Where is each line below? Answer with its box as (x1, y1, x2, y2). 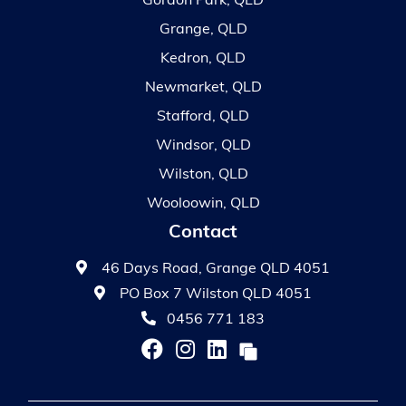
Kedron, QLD (160, 52, 246, 66)
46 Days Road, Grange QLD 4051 (101, 262, 330, 276)
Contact (169, 224, 237, 242)
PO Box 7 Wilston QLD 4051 (120, 287, 312, 302)
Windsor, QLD (155, 139, 251, 153)
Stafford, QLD (157, 110, 249, 124)
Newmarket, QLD (144, 81, 262, 95)
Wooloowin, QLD (146, 197, 260, 211)
